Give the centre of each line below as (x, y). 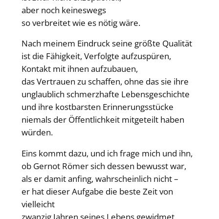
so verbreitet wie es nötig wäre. (81, 22)
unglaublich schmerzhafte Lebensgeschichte (105, 94)
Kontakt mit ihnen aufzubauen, (79, 69)
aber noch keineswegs (64, 10)
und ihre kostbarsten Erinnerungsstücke (97, 107)
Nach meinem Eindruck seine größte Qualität (107, 44)
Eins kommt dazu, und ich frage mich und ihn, (107, 153)
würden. (37, 132)
